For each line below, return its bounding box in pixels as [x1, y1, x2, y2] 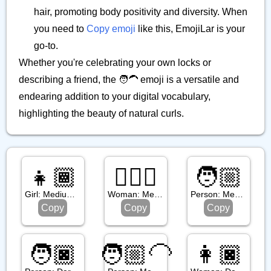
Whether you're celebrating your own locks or [19, 57, 211, 68]
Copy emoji [87, 24, 135, 34]
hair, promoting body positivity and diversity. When [34, 7, 247, 17]
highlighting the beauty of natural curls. [19, 108, 184, 119]
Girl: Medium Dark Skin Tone [66, 189, 75, 200]
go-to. [34, 41, 58, 51]
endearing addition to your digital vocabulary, [19, 91, 211, 102]
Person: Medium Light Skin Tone [234, 189, 243, 200]
